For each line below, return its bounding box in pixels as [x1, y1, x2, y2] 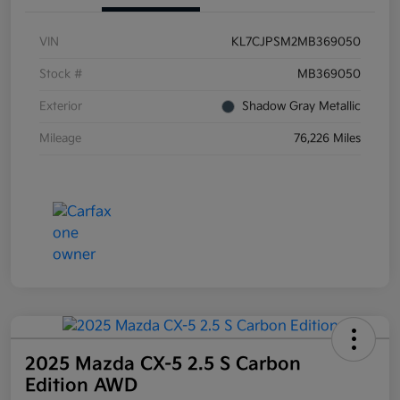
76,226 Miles [294, 131, 361, 146]
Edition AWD [25, 375, 137, 397]
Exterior [39, 99, 82, 114]
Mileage [39, 131, 81, 146]
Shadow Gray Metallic [242, 99, 361, 114]
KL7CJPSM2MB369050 [231, 35, 361, 50]
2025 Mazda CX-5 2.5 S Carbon [25, 354, 301, 376]
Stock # [39, 67, 83, 82]
